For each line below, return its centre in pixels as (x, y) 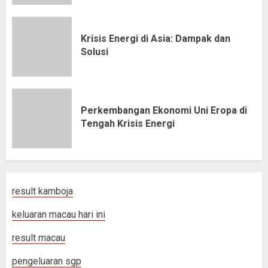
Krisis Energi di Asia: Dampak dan (156, 38)
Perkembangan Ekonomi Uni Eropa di (164, 110)
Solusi (95, 51)
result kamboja (42, 191)
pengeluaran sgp (47, 261)
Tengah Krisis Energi (128, 123)
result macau (39, 238)
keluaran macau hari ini (59, 214)
